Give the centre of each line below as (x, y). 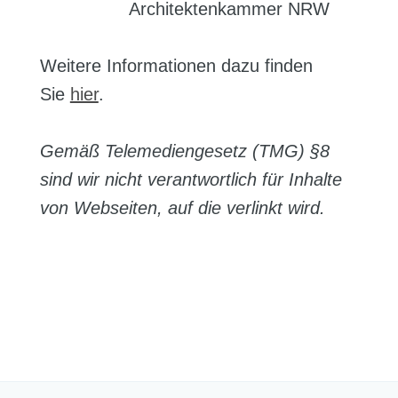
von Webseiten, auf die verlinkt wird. (182, 208)
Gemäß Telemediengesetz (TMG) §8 (184, 151)
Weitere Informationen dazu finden (176, 66)
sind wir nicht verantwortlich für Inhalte (191, 179)
